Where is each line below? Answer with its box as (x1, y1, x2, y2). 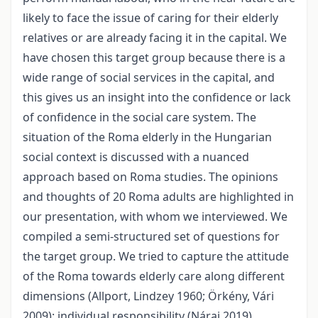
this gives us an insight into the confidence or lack (23, 89, 291, 106)
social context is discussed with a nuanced (23, 149, 249, 165)
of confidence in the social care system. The (23, 109, 256, 126)
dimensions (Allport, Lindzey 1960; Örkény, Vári (23, 288, 274, 305)
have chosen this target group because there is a (23, 50, 285, 66)
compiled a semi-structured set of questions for (23, 229, 280, 245)
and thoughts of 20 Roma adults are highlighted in (23, 189, 294, 205)
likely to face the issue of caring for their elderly (23, 10, 278, 26)
